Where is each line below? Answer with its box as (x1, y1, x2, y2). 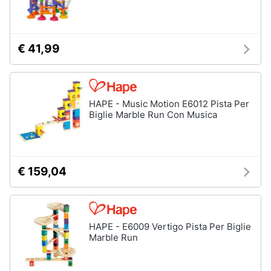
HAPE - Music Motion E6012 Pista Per (89, 98, 249, 109)
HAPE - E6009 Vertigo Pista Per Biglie (89, 221, 251, 232)
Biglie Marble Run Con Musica (89, 109, 217, 120)
